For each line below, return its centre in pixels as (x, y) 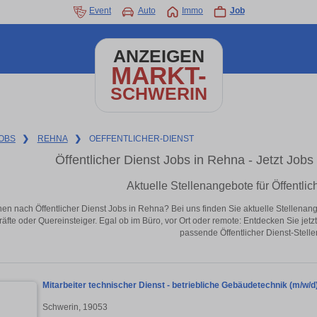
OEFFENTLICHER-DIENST (142, 139)
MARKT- (158, 75)
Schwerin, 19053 (75, 307)
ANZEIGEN (158, 56)
